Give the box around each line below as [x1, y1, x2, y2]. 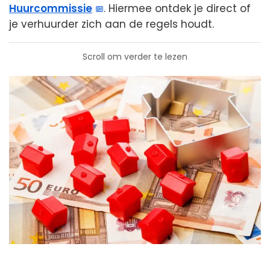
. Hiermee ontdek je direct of [104, 1, 251, 16]
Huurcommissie [9, 1, 92, 16]
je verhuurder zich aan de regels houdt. [9, 17, 214, 32]
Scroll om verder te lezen [83, 51, 187, 63]
